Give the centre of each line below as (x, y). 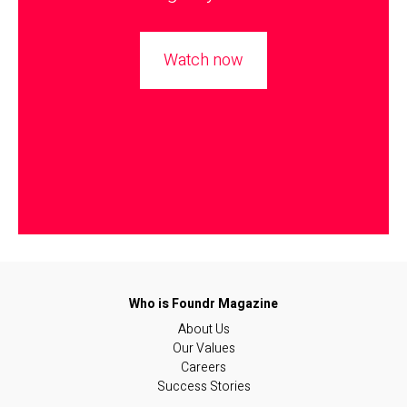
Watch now (203, 61)
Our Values (203, 349)
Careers (203, 368)
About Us (203, 330)
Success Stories (203, 387)
